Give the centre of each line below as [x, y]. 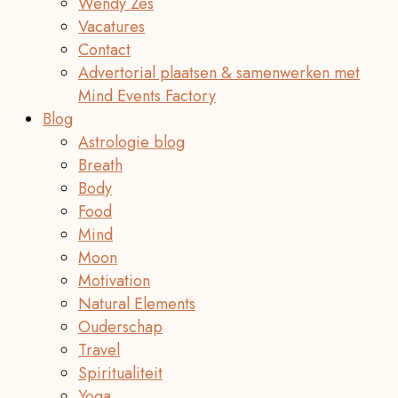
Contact [104, 50]
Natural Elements [137, 304]
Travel [99, 350]
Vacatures [111, 27]
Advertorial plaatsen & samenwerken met [219, 73]
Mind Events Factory [147, 96]
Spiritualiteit [120, 373]
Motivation [114, 281]
